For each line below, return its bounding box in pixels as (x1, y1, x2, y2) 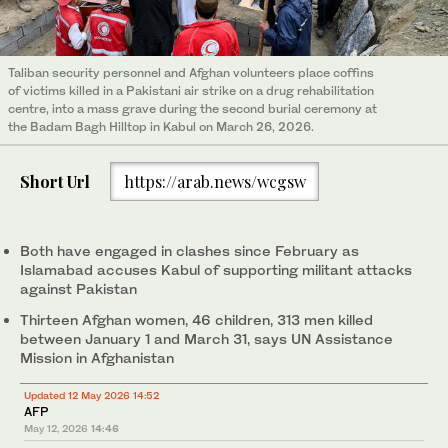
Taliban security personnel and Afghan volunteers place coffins (8, 65, 374, 81)
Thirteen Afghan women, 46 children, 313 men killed (20, 311, 373, 329)
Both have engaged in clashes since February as (20, 242, 359, 260)
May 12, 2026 (24, 422, 88, 435)
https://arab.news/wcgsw (123, 170, 306, 192)
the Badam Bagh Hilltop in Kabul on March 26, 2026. (8, 119, 314, 135)
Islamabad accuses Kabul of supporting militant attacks (20, 261, 412, 279)
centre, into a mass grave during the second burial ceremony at (8, 101, 377, 117)
